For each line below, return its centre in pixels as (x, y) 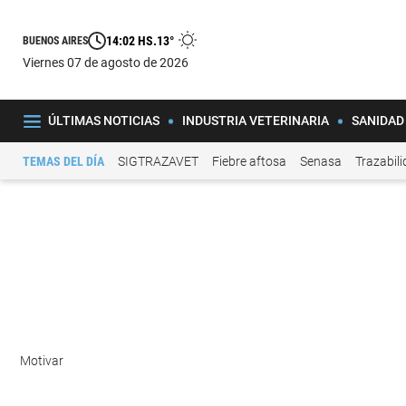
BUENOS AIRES (55, 41)
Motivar (43, 361)
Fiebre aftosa (249, 161)
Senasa (321, 161)
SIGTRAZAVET (158, 161)
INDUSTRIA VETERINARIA (255, 121)
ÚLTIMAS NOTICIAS (103, 121)
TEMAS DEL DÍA (63, 161)
